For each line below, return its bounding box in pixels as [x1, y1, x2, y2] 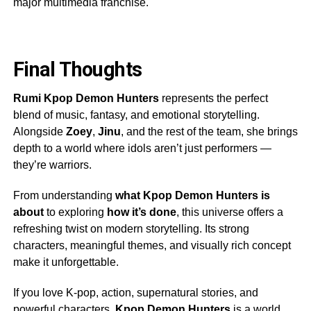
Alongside [12, 125, 66, 137]
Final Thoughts [12, 57, 142, 81]
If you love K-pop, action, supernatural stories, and [12, 286, 258, 299]
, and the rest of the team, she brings [120, 125, 298, 137]
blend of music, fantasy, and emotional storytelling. [12, 108, 260, 121]
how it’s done [106, 205, 176, 218]
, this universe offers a [176, 205, 283, 218]
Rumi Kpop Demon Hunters [12, 92, 159, 104]
